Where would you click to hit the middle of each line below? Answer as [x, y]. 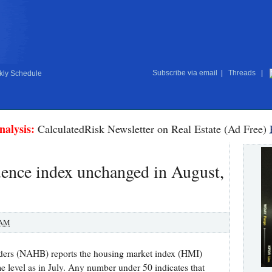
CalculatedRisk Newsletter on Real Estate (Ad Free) [152, 129]
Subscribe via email [185, 73]
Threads [242, 73]
